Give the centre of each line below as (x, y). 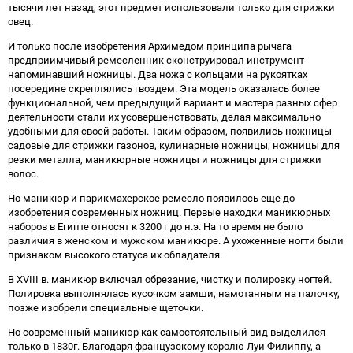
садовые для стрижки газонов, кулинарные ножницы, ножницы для (174, 145)
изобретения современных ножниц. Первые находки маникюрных (169, 212)
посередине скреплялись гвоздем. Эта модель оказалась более (164, 88)
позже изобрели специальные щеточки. (106, 307)
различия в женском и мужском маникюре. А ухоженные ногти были (176, 240)
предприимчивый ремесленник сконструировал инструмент (156, 60)
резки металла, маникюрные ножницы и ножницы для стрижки (165, 159)
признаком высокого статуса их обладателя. (115, 255)
